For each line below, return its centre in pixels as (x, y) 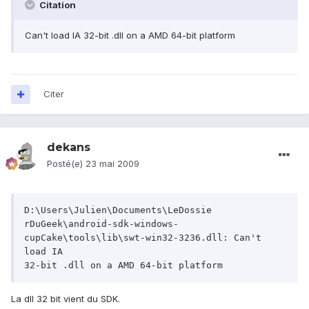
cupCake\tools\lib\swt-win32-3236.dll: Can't (143, 238)
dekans (69, 148)
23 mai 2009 (112, 164)
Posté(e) (66, 164)
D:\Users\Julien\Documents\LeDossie (118, 210)
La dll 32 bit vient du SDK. (66, 299)
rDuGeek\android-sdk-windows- (101, 224)
